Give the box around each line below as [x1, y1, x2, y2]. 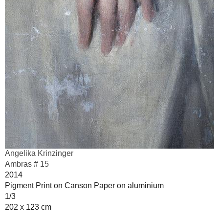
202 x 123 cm [5, 202, 51, 211]
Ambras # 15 [5, 159, 49, 168]
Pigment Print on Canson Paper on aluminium [5, 181, 164, 190]
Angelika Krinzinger [5, 149, 73, 157]
